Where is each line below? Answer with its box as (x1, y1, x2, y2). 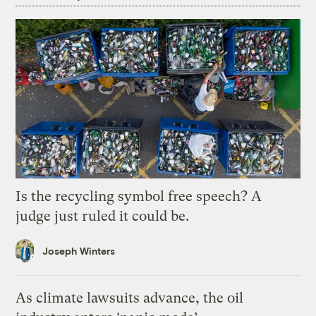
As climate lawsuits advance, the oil (16, 289, 244, 306)
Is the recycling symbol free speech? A (16, 188, 262, 205)
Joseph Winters (42, 245, 116, 257)
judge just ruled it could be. (16, 208, 190, 225)
